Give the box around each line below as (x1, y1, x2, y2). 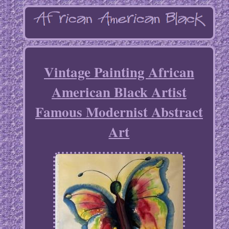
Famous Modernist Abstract (35, 102, 203, 122)
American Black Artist (51, 82, 187, 102)
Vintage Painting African (43, 62, 194, 82)
